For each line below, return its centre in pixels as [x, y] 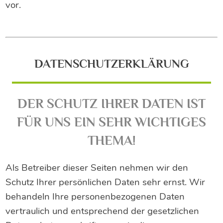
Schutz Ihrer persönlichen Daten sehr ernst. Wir [106, 182]
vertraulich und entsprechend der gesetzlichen [103, 211]
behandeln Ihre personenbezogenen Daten [95, 197]
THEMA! [111, 141]
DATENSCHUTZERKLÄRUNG [111, 63]
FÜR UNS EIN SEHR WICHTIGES [111, 122]
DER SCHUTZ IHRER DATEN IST [111, 104]
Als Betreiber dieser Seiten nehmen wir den [97, 168]
